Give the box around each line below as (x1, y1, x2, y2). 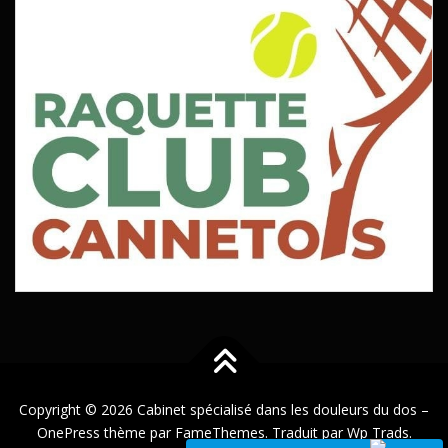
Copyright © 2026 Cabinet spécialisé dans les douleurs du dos (19, 400, 421, 420)
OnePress (36, 423, 100, 443)
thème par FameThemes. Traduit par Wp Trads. (99, 423, 412, 443)
